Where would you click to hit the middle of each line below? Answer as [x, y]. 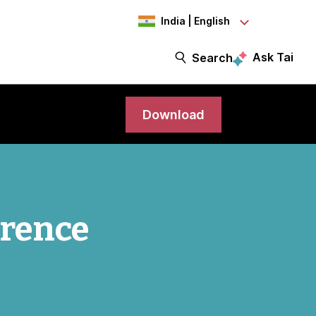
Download [173, 114]
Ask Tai [273, 57]
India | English [195, 21]
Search [212, 57]
